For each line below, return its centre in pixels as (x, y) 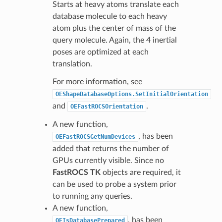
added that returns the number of (111, 148)
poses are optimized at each (100, 52)
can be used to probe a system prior (114, 184)
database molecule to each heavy (110, 16)
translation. (72, 64)
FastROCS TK (76, 172)
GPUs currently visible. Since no (108, 160)
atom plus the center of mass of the (114, 28)
